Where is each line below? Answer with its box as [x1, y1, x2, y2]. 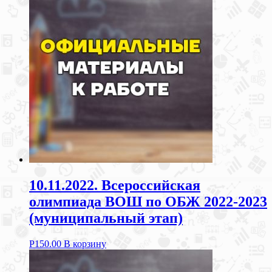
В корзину [64, 239, 106, 250]
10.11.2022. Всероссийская [29, 177, 200, 194]
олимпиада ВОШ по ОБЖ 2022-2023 [29, 194, 267, 210]
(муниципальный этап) [29, 210, 183, 226]
